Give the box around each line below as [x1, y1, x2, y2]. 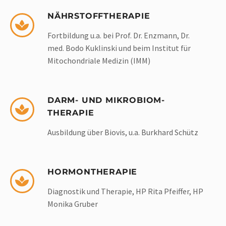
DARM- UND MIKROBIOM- [47, 95, 165, 105]
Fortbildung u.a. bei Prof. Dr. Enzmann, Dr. [47, 30, 190, 41]
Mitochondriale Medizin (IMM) [47, 55, 150, 66]
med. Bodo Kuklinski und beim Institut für [47, 43, 191, 53]
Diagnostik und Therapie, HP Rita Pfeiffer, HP [47, 186, 203, 197]
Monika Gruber [47, 199, 98, 209]
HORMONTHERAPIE [47, 167, 138, 177]
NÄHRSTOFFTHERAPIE [47, 11, 150, 21]
